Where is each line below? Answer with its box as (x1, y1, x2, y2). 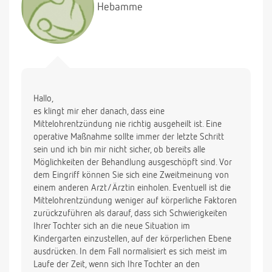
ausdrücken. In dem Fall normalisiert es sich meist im (33, 247, 227, 257)
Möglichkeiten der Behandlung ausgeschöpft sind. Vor (33, 158, 232, 168)
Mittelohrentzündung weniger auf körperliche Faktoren (33, 196, 237, 206)
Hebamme (97, 1, 143, 13)
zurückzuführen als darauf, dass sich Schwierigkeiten (33, 209, 227, 219)
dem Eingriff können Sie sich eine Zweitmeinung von (33, 171, 229, 180)
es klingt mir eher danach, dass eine (33, 107, 165, 117)
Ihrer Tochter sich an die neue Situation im (33, 222, 190, 231)
